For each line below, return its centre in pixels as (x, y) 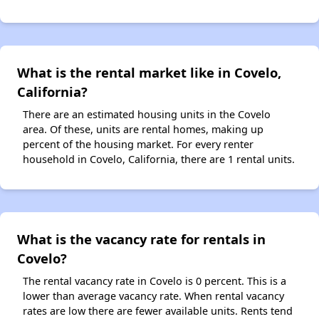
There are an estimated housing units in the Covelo (147, 115)
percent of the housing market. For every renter (138, 145)
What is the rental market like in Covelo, (149, 73)
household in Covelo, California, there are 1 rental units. (159, 159)
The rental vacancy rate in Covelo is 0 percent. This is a (155, 281)
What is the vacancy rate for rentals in (141, 239)
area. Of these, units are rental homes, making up (143, 130)
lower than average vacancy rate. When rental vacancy (153, 296)
